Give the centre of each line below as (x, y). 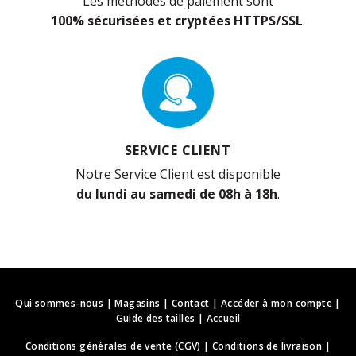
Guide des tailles (155, 319)
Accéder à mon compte (276, 304)
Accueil (223, 319)
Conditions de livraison (267, 346)
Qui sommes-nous (60, 304)
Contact (190, 304)
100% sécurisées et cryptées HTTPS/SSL (177, 20)
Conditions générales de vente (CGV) (113, 346)
